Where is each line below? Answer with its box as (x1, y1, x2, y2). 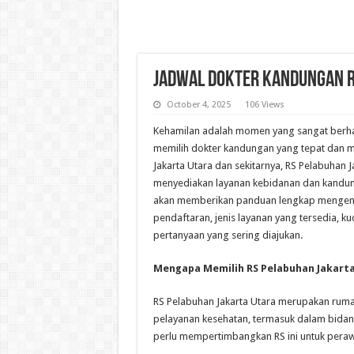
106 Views (242, 99, 284, 110)
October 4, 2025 (166, 99, 231, 110)
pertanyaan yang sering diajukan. (153, 228, 303, 241)
